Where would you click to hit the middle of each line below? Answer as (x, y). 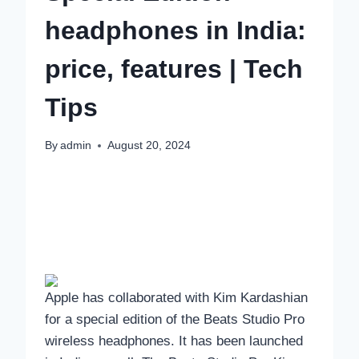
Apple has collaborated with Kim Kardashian (176, 298)
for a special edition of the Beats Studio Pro (175, 320)
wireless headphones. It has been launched (174, 341)
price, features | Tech (174, 69)
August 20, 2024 (149, 146)
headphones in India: (175, 30)
